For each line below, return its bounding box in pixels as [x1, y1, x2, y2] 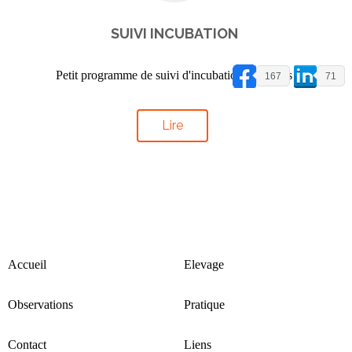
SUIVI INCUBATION [110, 25, 238, 42]
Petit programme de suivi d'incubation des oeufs [56, 68, 292, 82]
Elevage [184, 258, 224, 271]
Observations [8, 298, 73, 311]
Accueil [8, 258, 46, 271]
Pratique [184, 298, 225, 311]
